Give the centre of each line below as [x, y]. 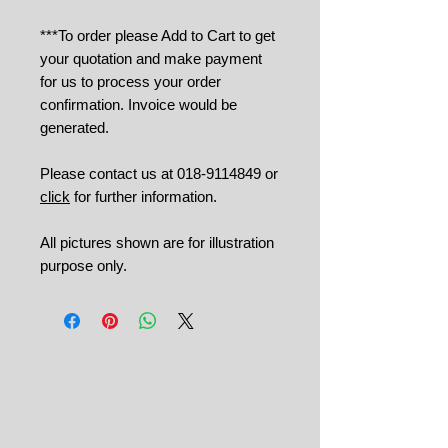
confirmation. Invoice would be [138, 104]
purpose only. [83, 265]
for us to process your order [130, 81]
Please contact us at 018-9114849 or [159, 173]
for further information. [145, 196]
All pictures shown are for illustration [157, 242]
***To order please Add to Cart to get [157, 35]
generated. [78, 127]
